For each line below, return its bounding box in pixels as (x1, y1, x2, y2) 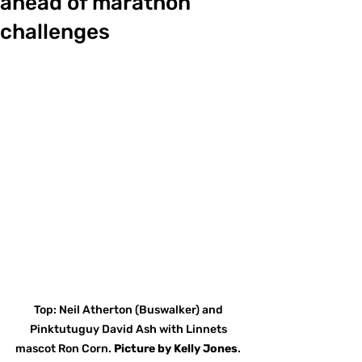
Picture (114, 342, 155, 356)
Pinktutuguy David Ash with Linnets (29, 322, 229, 337)
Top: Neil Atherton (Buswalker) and (33, 303, 225, 318)
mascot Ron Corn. (15, 342, 114, 356)
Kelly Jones (174, 342, 238, 356)
